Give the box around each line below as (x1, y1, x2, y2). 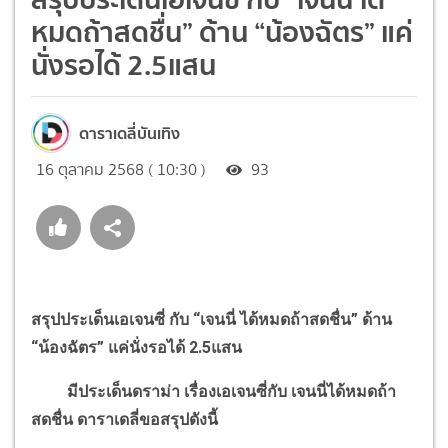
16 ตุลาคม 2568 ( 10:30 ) (36, 157, 206, 181)
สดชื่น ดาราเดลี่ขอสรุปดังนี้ (31, 409, 218, 429)
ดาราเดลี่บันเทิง (79, 119, 180, 146)
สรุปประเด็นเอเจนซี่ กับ (31, 309, 193, 329)
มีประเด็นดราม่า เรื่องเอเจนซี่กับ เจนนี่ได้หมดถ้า (31, 381, 396, 401)
